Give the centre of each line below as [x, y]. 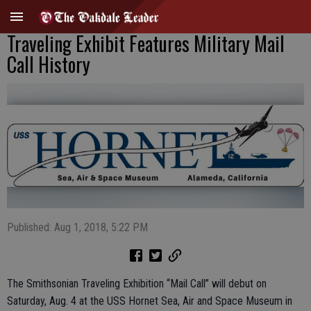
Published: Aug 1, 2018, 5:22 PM [77, 227]
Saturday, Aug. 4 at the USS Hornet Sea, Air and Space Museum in [150, 301]
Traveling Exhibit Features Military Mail [146, 43]
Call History [49, 64]
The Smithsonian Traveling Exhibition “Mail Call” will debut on [137, 284]
